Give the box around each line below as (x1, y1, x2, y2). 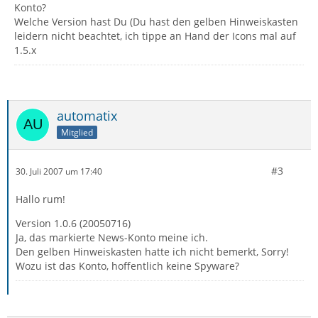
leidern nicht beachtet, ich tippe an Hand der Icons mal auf (14, 29, 296, 43)
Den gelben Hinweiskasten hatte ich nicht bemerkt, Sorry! (16, 245, 289, 258)
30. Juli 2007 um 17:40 (16, 165, 102, 177)
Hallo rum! (16, 192, 65, 206)
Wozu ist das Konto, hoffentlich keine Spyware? (16, 259, 239, 273)
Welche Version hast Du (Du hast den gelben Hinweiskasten (14, 15, 298, 28)
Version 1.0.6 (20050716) (16, 216, 131, 230)
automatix (57, 107, 117, 124)
